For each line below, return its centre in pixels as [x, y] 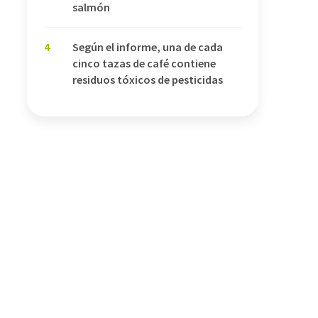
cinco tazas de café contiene [144, 63]
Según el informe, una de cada [148, 47]
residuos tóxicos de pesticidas [148, 79]
